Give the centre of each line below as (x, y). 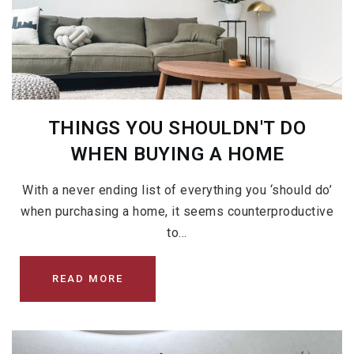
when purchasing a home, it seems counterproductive (177, 211)
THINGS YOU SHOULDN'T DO (177, 128)
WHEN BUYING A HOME (177, 154)
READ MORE (88, 278)
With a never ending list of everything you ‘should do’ (177, 190)
